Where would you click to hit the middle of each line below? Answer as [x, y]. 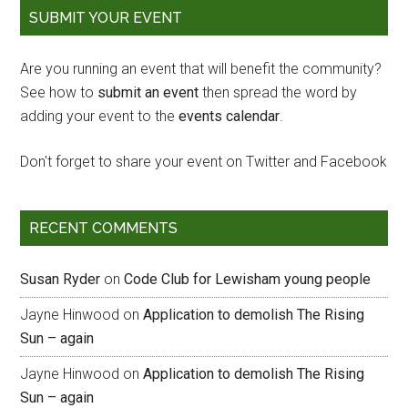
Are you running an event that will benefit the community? [201, 69]
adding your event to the [100, 116]
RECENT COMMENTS [104, 228]
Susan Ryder [61, 279]
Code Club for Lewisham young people [248, 279]
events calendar [229, 116]
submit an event [148, 92]
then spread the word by [278, 92]
